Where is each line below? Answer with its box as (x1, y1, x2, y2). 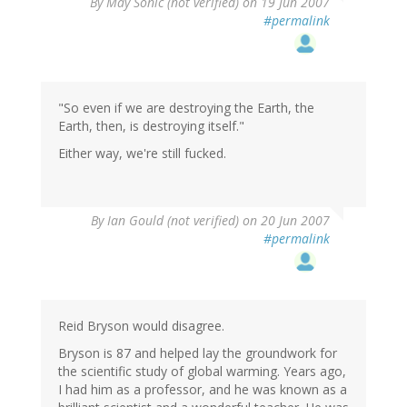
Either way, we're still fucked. (58, 144, 226, 163)
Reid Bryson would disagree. (58, 317, 224, 335)
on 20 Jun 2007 (239, 212, 330, 230)
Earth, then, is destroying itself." (58, 117, 244, 135)
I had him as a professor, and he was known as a (58, 381, 347, 399)
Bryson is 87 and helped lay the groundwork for (58, 344, 337, 362)
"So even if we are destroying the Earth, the (58, 99, 314, 117)
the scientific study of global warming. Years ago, (58, 362, 346, 381)
